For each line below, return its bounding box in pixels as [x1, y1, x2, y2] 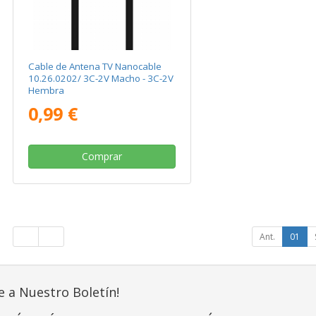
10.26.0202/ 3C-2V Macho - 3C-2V [28, 72, 174, 85]
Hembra [28, 84, 65, 97]
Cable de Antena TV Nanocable [28, 60, 162, 73]
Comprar [81, 150, 122, 164]
